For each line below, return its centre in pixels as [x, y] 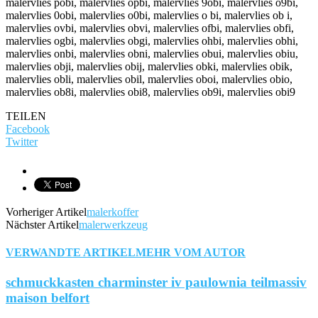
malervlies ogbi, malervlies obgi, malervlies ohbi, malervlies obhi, [152, 41]
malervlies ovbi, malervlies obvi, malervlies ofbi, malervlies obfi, [150, 28]
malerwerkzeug [113, 225]
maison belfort [48, 297]
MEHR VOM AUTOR [191, 253]
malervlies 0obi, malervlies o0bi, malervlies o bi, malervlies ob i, [149, 16]
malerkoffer [113, 212]
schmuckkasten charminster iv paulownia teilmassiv [156, 282]
